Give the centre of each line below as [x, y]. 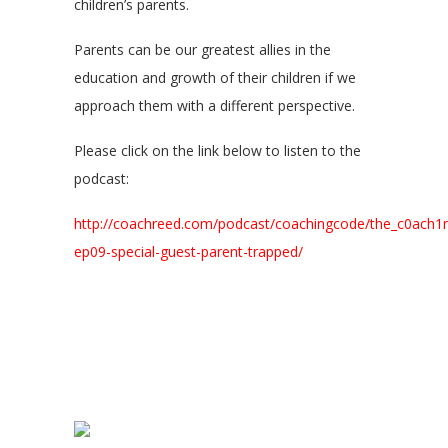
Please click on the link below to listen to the [217, 150]
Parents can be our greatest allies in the [202, 49]
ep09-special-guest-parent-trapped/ [188, 251]
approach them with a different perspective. [214, 105]
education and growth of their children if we [215, 77]
